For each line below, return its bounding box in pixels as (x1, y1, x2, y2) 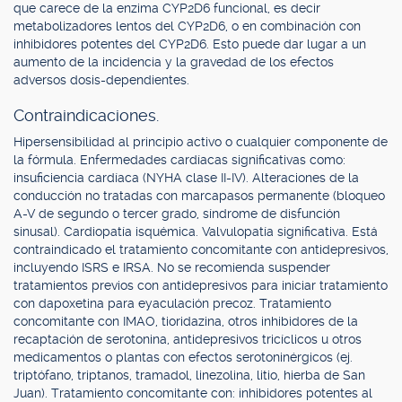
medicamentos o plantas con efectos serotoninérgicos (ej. (13, 350, 353, 364)
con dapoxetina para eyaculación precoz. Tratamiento (13, 296, 331, 310)
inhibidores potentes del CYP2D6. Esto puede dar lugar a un (13, 37, 366, 51)
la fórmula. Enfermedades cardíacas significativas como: (13, 153, 345, 167)
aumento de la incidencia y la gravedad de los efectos (13, 55, 334, 69)
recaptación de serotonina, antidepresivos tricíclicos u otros (13, 332, 362, 346)
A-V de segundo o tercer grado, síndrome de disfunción (13, 206, 340, 221)
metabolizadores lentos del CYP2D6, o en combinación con (13, 19, 361, 33)
